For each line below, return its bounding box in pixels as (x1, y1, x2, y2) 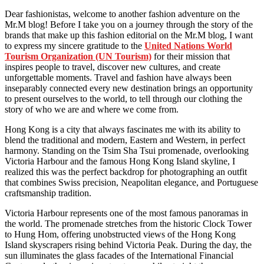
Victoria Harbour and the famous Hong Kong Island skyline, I (5, 156, 235, 166)
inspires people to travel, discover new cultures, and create (5, 61, 220, 72)
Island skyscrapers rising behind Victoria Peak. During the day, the (5, 239, 252, 250)
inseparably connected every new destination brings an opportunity (5, 82, 253, 93)
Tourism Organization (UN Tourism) (5, 51, 151, 61)
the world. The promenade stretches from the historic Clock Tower (5, 218, 252, 229)
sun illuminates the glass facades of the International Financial (5, 250, 233, 260)
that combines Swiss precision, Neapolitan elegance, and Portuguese (5, 177, 258, 187)
